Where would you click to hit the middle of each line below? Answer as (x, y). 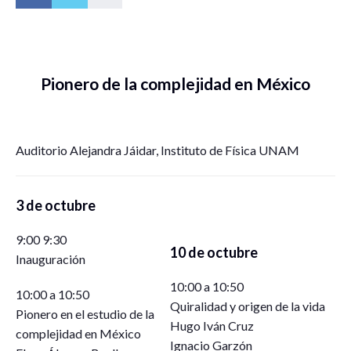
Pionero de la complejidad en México (175, 83)
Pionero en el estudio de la (85, 313)
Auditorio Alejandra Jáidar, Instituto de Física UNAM (157, 150)
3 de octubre (56, 205)
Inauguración (51, 259)
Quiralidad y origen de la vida (248, 306)
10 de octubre (214, 252)
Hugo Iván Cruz (212, 325)
